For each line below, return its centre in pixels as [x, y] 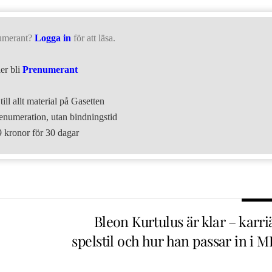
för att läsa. [94, 38]
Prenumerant [50, 70]
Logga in [53, 38]
